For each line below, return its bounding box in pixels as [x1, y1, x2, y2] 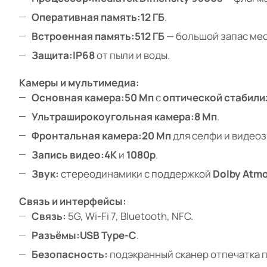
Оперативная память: [32, 10, 141, 24]
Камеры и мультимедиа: [19, 76, 139, 90]
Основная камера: [32, 91, 125, 105]
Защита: [32, 48, 73, 63]
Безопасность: [32, 247, 108, 262]
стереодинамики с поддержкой [59, 167, 213, 181]
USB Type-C [80, 228, 136, 243]
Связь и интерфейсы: [19, 194, 126, 209]
